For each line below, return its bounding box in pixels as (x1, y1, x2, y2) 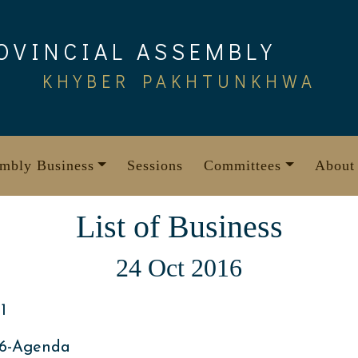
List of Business (75, 209, 283, 245)
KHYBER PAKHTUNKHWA (42, 69, 316, 93)
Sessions (127, 157, 184, 173)
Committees (204, 157, 282, 173)
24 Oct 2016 (116, 253, 242, 282)
